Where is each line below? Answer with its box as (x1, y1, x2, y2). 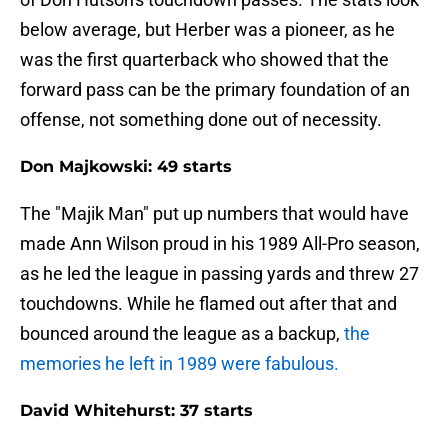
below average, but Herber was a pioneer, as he (20, 19, 395, 41)
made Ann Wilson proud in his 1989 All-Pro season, (20, 233, 420, 255)
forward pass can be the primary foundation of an (20, 79, 410, 101)
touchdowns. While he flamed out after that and (20, 293, 397, 315)
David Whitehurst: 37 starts (20, 401, 253, 421)
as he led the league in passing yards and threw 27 (20, 263, 419, 285)
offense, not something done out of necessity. (20, 109, 382, 131)
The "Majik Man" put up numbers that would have (20, 203, 409, 225)
